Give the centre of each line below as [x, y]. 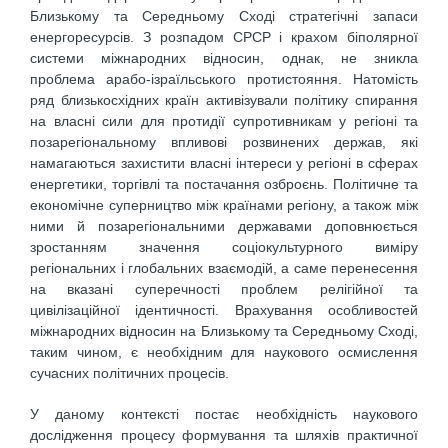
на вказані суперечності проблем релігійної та [224, 289]
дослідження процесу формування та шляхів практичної [224, 434]
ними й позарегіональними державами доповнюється [224, 226]
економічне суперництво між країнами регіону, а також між [224, 205]
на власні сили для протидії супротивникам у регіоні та [224, 121]
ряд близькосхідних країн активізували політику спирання [224, 100]
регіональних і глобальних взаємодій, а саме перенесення [224, 268]
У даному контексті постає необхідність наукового [224, 413]
